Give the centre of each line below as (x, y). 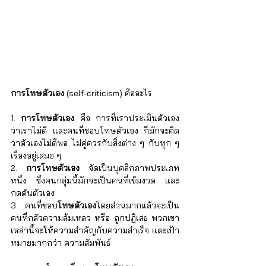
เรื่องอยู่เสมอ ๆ (36, 156)
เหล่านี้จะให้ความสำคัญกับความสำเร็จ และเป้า (95, 231)
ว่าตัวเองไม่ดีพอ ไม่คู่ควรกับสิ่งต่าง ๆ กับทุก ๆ (95, 143)
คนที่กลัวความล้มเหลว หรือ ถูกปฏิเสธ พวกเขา (95, 218)
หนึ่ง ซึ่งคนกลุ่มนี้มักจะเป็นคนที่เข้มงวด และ (95, 181)
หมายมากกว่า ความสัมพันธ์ (61, 243)
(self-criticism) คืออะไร (108, 94)
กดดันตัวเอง (33, 193)
